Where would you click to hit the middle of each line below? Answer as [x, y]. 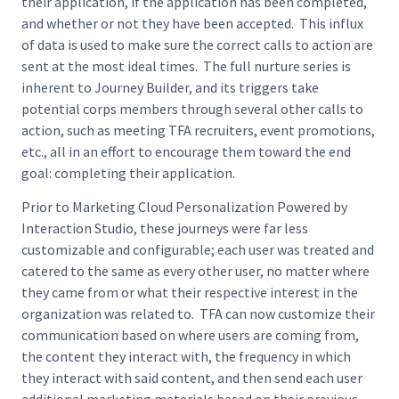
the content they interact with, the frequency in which [186, 356]
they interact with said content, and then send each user [192, 377]
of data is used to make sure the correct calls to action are [197, 44]
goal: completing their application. [128, 172]
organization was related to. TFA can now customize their [198, 313]
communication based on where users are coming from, [190, 334]
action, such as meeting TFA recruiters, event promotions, [198, 130]
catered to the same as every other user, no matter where [195, 270]
